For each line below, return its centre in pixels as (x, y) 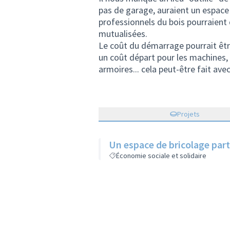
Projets (188, 114)
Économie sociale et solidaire (161, 156)
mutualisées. (123, 34)
